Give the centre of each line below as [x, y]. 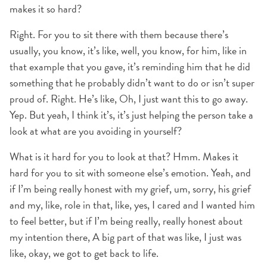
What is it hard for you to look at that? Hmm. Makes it [124, 156]
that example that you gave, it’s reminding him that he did [130, 66]
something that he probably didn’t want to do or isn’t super [132, 83]
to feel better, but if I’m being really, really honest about [126, 221]
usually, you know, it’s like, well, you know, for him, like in [128, 50]
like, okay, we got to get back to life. [84, 253]
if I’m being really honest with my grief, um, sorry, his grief [130, 189]
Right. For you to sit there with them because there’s [119, 34]
